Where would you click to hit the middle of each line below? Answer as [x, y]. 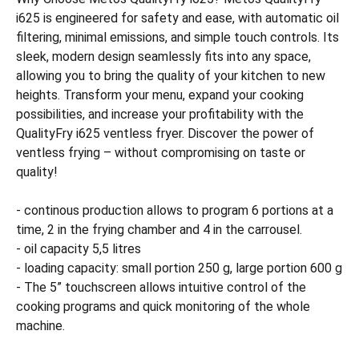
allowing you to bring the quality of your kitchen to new [171, 76]
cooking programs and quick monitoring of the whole [163, 307]
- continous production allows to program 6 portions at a [175, 210]
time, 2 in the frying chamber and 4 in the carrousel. [159, 230]
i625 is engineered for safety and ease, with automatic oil [177, 18]
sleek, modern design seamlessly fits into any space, [163, 56]
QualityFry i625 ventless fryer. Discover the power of [165, 133]
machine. [40, 326]
